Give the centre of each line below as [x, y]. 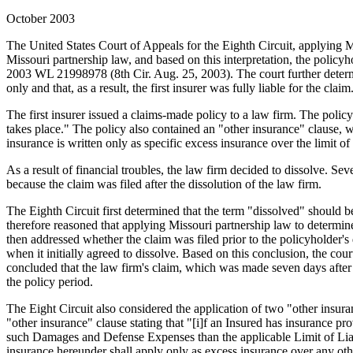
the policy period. [50, 281]
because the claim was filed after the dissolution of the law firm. [164, 184]
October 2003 [41, 18]
